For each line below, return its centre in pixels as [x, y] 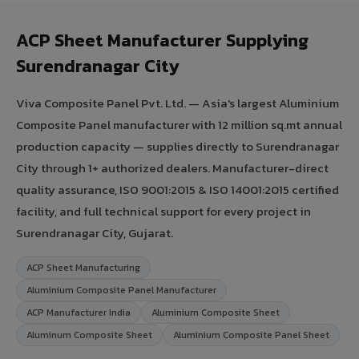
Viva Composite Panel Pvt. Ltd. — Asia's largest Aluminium [177, 103]
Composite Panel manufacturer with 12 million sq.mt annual [179, 124]
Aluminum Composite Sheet [89, 335]
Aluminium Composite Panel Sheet [251, 335]
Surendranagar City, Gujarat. [95, 232]
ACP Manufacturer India [79, 312]
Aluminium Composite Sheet [216, 312]
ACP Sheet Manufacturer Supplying [162, 40]
